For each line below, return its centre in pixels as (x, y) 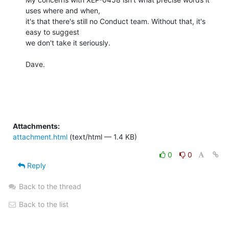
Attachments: (36, 126)
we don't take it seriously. (68, 42)
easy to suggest (52, 32)
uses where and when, (63, 10)
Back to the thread (50, 186)
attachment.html (40, 136)
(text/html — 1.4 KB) (102, 136)
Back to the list (43, 204)
